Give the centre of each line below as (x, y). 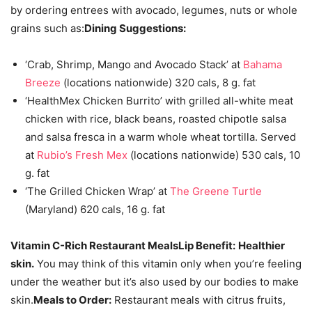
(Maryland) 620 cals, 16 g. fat (95, 209)
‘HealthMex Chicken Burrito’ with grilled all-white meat (159, 101)
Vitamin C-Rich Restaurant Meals (94, 245)
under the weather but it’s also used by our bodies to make (155, 282)
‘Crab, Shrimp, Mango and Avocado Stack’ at (134, 64)
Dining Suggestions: (135, 28)
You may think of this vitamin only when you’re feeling (168, 264)
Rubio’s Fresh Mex (82, 155)
